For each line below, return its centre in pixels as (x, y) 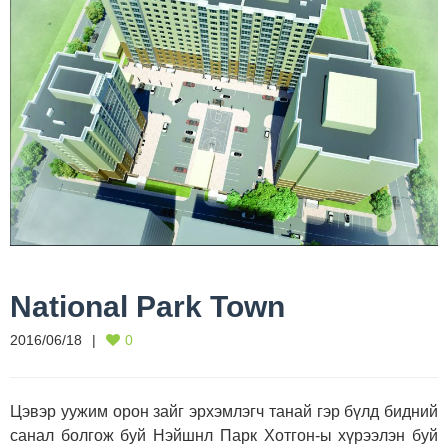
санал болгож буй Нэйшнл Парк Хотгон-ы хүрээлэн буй (224, 436)
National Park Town (147, 307)
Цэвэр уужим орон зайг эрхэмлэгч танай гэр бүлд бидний (224, 412)
